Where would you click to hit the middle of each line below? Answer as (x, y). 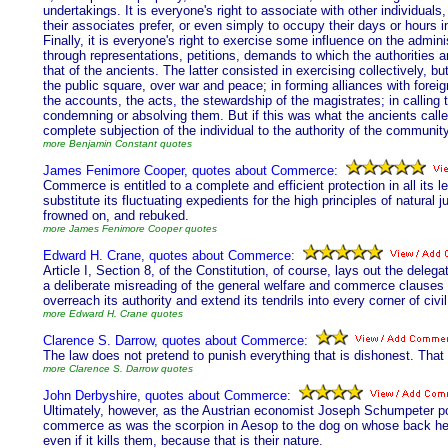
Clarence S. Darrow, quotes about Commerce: (175, 340)
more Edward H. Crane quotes (113, 313)
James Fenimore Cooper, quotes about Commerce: (190, 170)
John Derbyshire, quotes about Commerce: (167, 395)
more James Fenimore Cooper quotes (130, 228)
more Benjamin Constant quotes (117, 143)
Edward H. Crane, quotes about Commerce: (169, 255)
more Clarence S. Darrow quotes (118, 368)
